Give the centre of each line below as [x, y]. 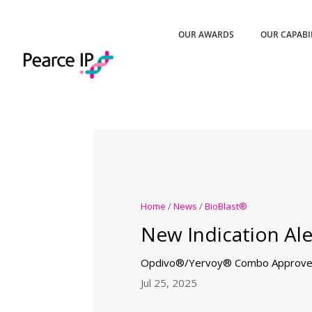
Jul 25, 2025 [169, 283]
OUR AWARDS [206, 34]
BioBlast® [226, 206]
